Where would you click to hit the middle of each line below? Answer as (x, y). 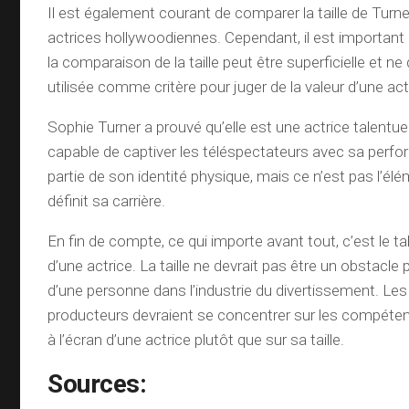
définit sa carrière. (107, 201)
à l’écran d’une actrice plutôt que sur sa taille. (196, 340)
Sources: (97, 384)
